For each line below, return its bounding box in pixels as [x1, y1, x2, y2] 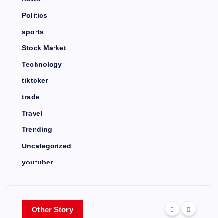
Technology [22, 60, 62, 68]
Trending [22, 126, 53, 134]
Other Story [32, 205, 73, 214]
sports [22, 27, 44, 36]
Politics [22, 11, 48, 19]
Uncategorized [22, 142, 71, 150]
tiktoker [22, 76, 48, 85]
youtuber [22, 158, 53, 166]
